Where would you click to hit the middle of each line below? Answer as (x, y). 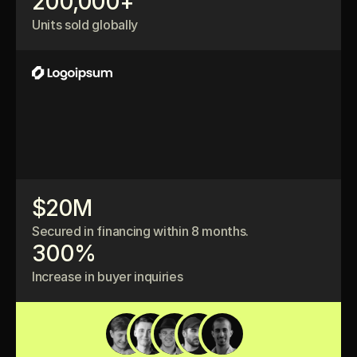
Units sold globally (85, 25)
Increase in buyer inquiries (108, 277)
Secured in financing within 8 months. (141, 231)
